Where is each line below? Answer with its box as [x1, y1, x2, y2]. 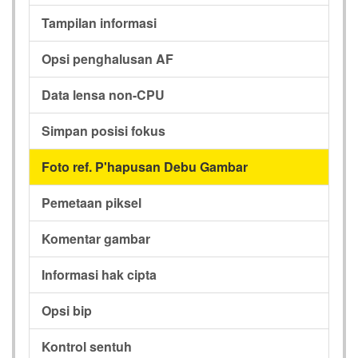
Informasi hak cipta [42, 265, 157, 284]
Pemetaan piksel [42, 193, 141, 212]
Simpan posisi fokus [42, 121, 165, 140]
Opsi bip [42, 300, 92, 320]
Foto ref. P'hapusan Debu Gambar [42, 157, 248, 176]
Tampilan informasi [42, 13, 157, 32]
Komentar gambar [42, 229, 150, 248]
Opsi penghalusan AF [42, 49, 173, 68]
